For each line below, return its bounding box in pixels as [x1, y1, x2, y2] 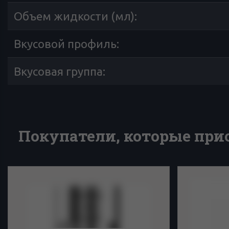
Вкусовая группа [14, 64, 103, 78]
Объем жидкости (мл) [14, 9, 134, 22]
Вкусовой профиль [14, 37, 117, 50]
